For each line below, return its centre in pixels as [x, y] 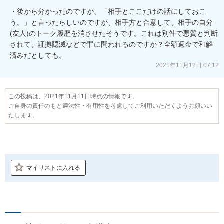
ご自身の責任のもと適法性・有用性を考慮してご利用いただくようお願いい [110, 106]
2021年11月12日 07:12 [187, 65]
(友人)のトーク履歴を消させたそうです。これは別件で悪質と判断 [114, 33]
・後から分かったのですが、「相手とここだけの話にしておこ [108, 11]
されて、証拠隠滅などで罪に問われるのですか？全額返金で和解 [111, 44]
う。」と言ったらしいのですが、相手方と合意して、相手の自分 [111, 22]
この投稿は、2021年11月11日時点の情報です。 [73, 96]
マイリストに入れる [53, 168]
